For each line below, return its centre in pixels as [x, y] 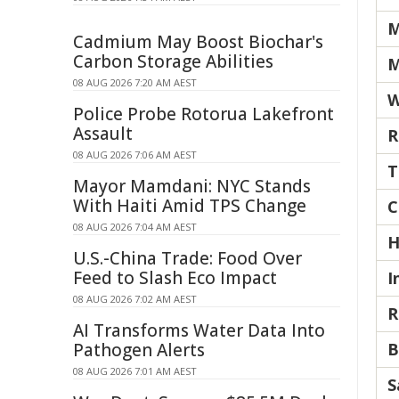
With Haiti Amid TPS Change [190, 206]
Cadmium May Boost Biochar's [198, 42]
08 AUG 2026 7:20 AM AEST [135, 82]
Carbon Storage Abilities [173, 61]
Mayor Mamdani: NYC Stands [192, 186]
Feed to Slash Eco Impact [175, 278]
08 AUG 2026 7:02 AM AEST [135, 299]
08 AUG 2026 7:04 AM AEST [135, 227]
